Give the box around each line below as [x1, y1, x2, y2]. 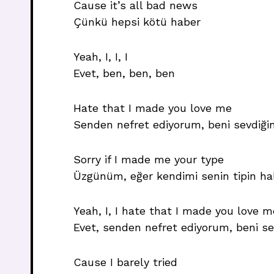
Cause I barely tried [73, 256, 177, 268]
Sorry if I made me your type [73, 153, 224, 166]
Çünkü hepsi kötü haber [73, 15, 201, 28]
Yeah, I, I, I [73, 50, 128, 63]
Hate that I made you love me [73, 102, 232, 114]
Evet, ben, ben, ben [73, 67, 175, 80]
